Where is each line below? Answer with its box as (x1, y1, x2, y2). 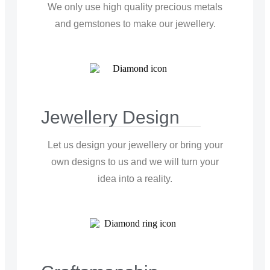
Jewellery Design (41, 107, 180, 128)
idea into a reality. (98, 174, 172, 184)
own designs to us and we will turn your (51, 157, 219, 168)
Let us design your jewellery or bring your (47, 140, 223, 151)
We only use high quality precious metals (48, 2, 222, 13)
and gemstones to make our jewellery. (54, 19, 216, 30)
